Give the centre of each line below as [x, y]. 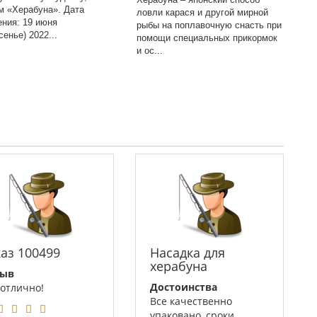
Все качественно [191, 301]
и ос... [150, 51]
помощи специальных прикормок [207, 38]
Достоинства [184, 287]
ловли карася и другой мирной [202, 12]
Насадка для [188, 253]
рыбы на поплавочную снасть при [209, 25]
